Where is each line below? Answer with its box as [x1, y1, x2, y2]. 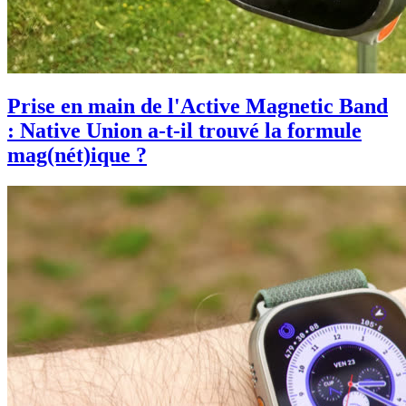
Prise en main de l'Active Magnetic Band [7, 94, 388, 119]
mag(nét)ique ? [7, 143, 147, 168]
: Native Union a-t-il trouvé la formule [7, 119, 362, 143]
